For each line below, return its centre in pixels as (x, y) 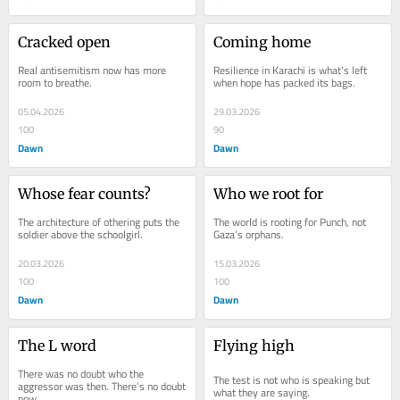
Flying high (254, 345)
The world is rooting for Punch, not (290, 222)
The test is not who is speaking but (292, 379)
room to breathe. (55, 83)
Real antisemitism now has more (92, 71)
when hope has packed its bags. (285, 83)
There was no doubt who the (81, 373)
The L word (58, 345)
